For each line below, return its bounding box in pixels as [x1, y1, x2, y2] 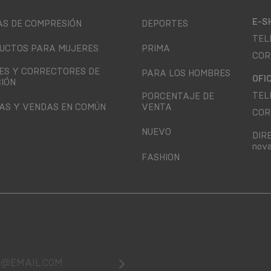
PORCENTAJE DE [142, 91, 214, 102]
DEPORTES [142, 18, 188, 30]
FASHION [142, 151, 180, 163]
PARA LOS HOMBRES [142, 68, 230, 79]
